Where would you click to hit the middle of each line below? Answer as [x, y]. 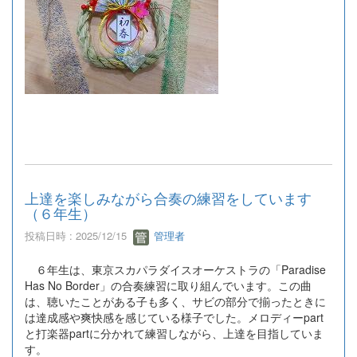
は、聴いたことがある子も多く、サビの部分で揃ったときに [175, 301]
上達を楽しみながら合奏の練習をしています [168, 197]
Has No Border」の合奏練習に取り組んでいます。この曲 [168, 285]
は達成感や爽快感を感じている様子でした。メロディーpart [174, 317]
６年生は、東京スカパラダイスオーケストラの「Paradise [175, 269]
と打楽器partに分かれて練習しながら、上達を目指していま [174, 333]
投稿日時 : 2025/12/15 [79, 235]
